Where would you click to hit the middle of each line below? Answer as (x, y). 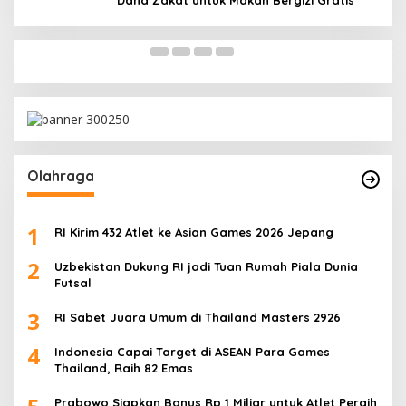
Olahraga (61, 176)
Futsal (73, 283)
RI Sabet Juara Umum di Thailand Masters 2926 (198, 318)
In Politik (61, 16)
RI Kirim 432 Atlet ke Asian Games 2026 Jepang (194, 232)
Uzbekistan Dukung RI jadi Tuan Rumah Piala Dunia (206, 267)
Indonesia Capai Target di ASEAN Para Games (192, 352)
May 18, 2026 (130, 16)
